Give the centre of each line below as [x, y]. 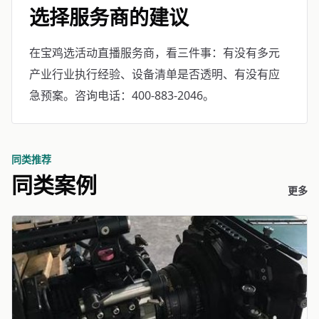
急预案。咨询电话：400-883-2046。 [122, 95]
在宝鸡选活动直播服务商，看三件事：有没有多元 [155, 53]
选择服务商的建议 [109, 17]
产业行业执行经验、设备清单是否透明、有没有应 [155, 74]
